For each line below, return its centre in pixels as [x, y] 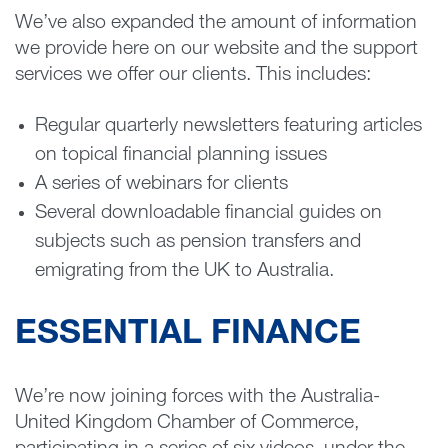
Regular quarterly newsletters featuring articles [228, 126]
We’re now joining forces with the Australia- [197, 397]
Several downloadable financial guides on [208, 213]
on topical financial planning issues [180, 155]
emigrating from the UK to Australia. [184, 271]
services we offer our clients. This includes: [193, 75]
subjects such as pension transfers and [197, 242]
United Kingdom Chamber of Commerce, [187, 423]
